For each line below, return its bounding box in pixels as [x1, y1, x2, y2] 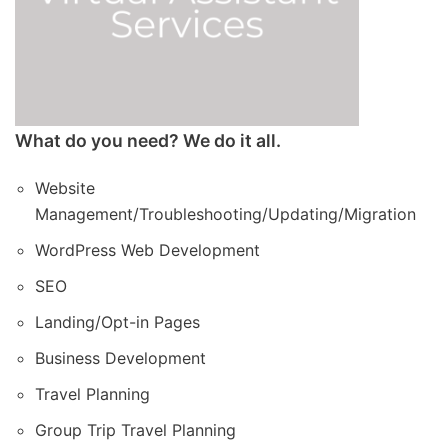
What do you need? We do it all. [15, 130, 281, 151]
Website [35, 178, 95, 198]
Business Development [35, 348, 206, 368]
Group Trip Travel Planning [35, 420, 236, 440]
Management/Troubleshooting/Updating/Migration [35, 204, 416, 224]
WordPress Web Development [35, 240, 260, 260]
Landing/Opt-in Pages [35, 312, 200, 332]
